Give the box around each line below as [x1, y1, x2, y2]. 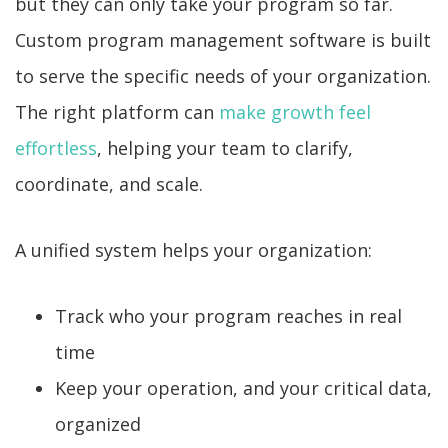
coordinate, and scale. [15, 172, 203, 196]
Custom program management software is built [15, 28, 431, 52]
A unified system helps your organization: [15, 238, 372, 262]
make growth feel [219, 100, 371, 124]
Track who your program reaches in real [55, 304, 402, 328]
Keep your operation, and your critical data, [55, 376, 432, 400]
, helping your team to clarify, [97, 136, 353, 160]
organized [55, 412, 141, 436]
